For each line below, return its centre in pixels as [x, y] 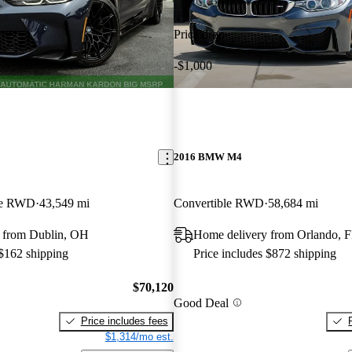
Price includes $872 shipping [264, 254]
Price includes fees [124, 321]
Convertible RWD [218, 203]
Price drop [199, 34]
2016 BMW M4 [207, 157]
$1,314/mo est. [139, 336]
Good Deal [201, 302]
